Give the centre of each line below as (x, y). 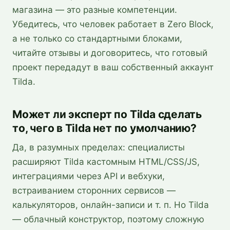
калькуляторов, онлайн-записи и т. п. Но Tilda (111, 205)
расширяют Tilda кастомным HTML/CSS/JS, (106, 162)
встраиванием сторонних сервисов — (94, 190)
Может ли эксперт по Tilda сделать (107, 114)
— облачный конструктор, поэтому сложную (108, 219)
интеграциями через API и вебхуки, (89, 176)
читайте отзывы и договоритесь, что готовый (110, 53)
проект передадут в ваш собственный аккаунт (113, 67)
